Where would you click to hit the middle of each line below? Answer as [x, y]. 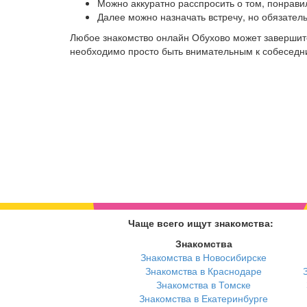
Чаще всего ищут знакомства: [201, 223]
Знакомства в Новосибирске [204, 257]
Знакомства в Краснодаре [204, 271]
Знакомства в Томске [204, 285]
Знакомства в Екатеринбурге [204, 298]
